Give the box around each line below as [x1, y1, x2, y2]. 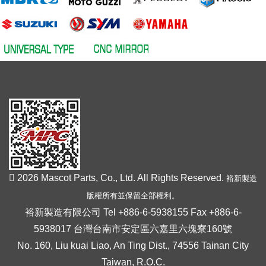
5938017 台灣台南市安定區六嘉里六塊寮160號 [34, 224, 232, 234]
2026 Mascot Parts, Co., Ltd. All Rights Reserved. [15, 173, 224, 183]
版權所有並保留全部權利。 [87, 191, 179, 200]
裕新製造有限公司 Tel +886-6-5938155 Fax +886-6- [24, 207, 242, 217]
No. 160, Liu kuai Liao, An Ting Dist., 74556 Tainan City [17, 240, 249, 251]
